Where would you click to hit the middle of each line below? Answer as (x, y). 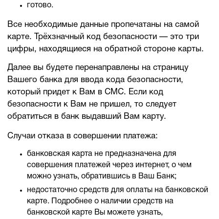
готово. (40, 5)
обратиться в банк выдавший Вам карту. (87, 117)
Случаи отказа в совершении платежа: (83, 136)
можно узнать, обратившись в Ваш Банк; (102, 176)
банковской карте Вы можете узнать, (95, 213)
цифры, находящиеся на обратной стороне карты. (106, 49)
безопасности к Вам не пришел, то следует (92, 104)
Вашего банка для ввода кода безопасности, (95, 80)
